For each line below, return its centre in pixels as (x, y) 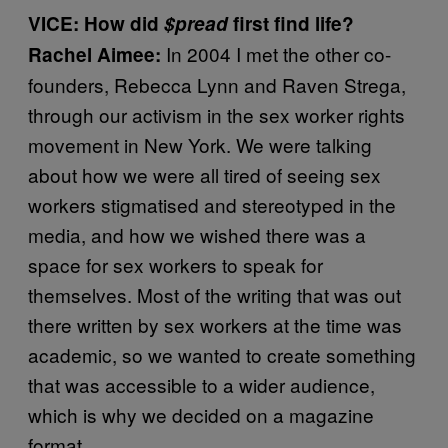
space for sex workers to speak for (175, 264)
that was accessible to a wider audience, (201, 384)
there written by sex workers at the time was (215, 324)
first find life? (291, 23)
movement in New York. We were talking (200, 144)
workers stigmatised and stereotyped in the (212, 204)
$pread (196, 23)
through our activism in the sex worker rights (216, 114)
